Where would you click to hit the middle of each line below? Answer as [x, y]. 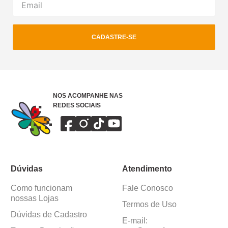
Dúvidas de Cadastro [49, 215]
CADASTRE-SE [114, 37]
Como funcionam [41, 188]
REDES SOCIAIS [77, 106]
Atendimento [147, 169]
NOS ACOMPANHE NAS [88, 96]
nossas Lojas [34, 198]
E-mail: [135, 221]
